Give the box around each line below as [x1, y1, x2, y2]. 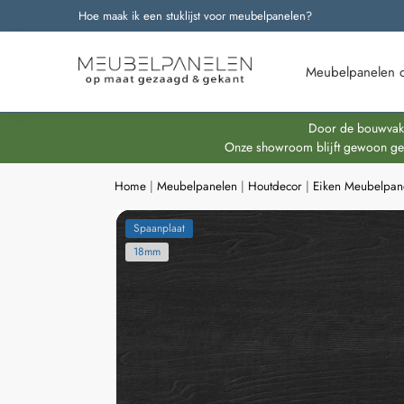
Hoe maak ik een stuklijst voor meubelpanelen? [78, 7, 312, 24]
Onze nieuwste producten [25, 12, 251, 41]
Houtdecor [248, 178, 303, 195]
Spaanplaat [133, 220, 185, 236]
